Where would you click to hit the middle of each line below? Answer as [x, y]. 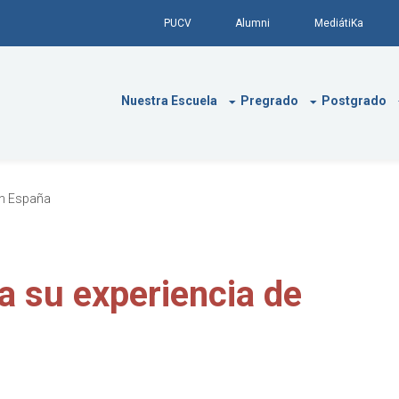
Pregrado [269, 101]
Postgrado [354, 101]
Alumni [253, 23]
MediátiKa [339, 23]
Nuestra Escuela [169, 101]
